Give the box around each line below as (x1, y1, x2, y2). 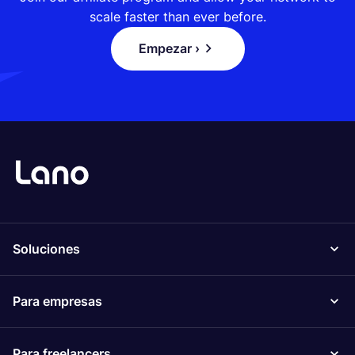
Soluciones (13, 240, 80, 257)
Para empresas (13, 292, 102, 309)
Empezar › (138, 40, 200, 56)
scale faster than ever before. (89, 8, 266, 25)
